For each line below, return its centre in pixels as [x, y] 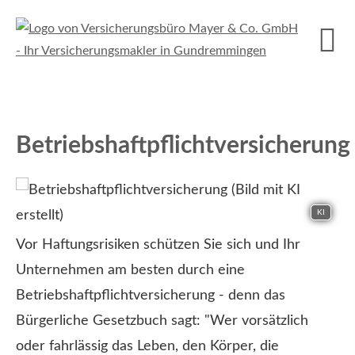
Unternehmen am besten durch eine [130, 270]
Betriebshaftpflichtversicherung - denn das [151, 296]
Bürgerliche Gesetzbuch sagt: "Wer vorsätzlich [162, 321]
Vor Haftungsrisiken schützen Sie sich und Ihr [158, 245]
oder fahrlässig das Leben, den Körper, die [147, 346]
